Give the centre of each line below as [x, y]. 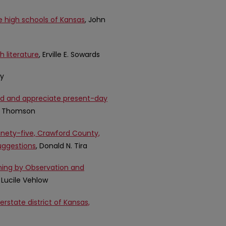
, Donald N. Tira [62, 146]
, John [95, 20]
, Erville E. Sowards [69, 54]
